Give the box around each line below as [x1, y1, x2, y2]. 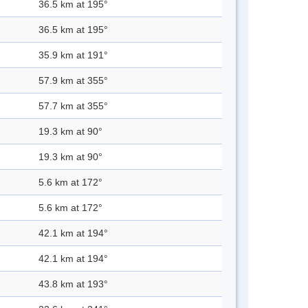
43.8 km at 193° [38, 278, 108, 290]
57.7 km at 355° [38, 100, 108, 112]
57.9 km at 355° [38, 75, 108, 87]
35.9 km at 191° [38, 49, 108, 61]
